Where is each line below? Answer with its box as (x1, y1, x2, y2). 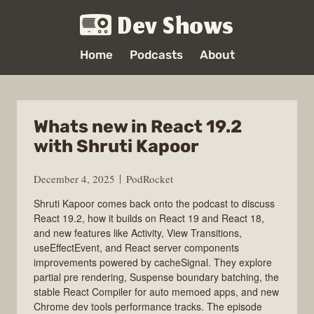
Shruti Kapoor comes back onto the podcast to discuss (34, 196, 275, 210)
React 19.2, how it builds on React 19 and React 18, (34, 210, 264, 225)
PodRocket (126, 171, 173, 186)
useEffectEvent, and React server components (34, 240, 239, 254)
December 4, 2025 (34, 171, 115, 186)
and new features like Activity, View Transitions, (34, 225, 242, 240)
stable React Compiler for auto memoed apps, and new (34, 284, 279, 299)
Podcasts (129, 48, 183, 62)
